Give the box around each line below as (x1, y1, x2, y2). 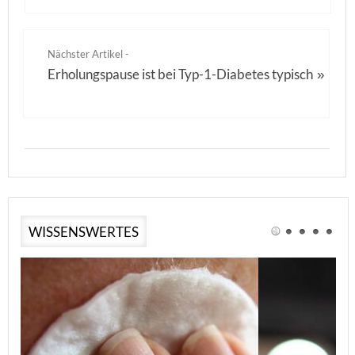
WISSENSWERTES (29, 223, 139, 240)
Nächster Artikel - (48, 48, 129, 60)
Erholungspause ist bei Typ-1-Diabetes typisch (48, 66, 313, 82)
